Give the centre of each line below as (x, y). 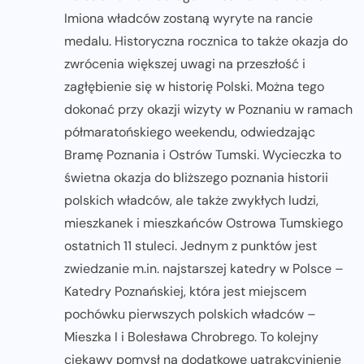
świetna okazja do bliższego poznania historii (196, 177)
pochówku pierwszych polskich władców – (190, 314)
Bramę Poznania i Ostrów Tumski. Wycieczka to (203, 154)
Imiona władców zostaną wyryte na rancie (188, 18)
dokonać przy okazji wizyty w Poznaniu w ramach (208, 109)
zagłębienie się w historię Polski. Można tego (194, 86)
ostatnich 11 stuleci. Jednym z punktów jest (191, 245)
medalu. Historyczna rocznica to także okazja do (206, 41)
